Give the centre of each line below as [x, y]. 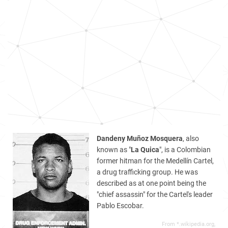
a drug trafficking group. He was [147, 172]
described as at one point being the [151, 183]
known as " [114, 150]
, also [191, 138]
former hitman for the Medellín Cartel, [155, 161]
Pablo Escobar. [120, 206]
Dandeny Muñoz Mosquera [140, 138]
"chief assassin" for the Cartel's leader [155, 194]
